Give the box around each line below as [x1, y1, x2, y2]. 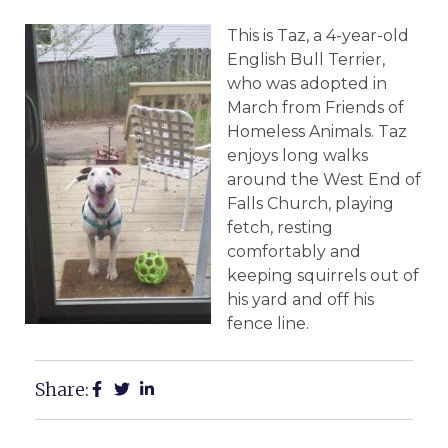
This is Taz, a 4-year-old [227, 26, 409, 45]
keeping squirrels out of [227, 266, 419, 285]
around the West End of [227, 170, 421, 189]
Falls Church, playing [227, 194, 394, 213]
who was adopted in [227, 74, 387, 93]
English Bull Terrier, [227, 50, 385, 69]
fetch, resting [227, 218, 333, 237]
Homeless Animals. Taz [227, 122, 407, 141]
